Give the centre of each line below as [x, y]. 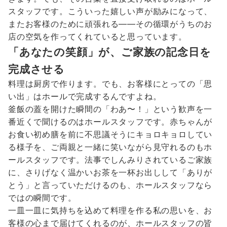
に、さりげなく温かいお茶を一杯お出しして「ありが [110, 173]
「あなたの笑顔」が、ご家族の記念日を [110, 52]
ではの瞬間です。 [42, 198]
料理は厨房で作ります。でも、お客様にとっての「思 [110, 84]
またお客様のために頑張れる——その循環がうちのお [110, 24]
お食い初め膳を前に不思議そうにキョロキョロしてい [110, 135]
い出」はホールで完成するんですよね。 [85, 97]
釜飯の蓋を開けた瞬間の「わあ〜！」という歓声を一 [110, 109]
